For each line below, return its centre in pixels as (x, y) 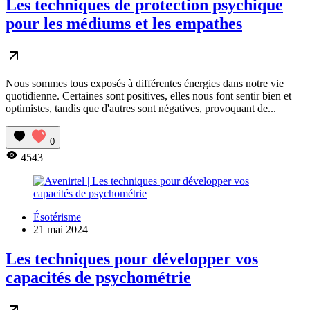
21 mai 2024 (61, 230)
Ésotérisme (57, 217)
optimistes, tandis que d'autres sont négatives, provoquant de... (141, 109)
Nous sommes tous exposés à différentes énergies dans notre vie (145, 84)
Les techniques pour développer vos (132, 259)
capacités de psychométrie (98, 278)
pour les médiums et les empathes (124, 24)
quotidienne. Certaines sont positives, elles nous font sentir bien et (148, 96)
